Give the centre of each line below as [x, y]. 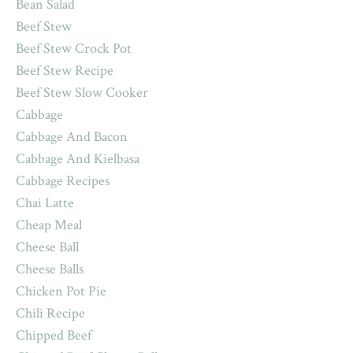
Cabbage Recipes [63, 180]
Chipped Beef [54, 335]
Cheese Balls [50, 269]
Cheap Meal [49, 225]
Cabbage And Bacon [72, 136]
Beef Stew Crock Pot [74, 48]
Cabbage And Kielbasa [78, 158]
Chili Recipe [50, 313]
